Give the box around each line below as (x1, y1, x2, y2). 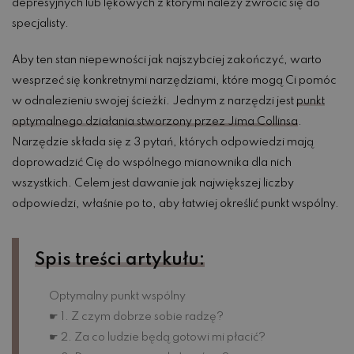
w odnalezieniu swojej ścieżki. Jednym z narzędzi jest (12, 95, 296, 107)
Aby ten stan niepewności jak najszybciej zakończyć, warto (12, 54, 322, 66)
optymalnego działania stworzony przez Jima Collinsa (12, 115, 298, 127)
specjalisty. (12, 17, 69, 29)
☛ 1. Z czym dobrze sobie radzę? (48, 311, 224, 322)
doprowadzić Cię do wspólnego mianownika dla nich (12, 156, 292, 168)
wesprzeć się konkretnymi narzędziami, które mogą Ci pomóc (12, 74, 337, 86)
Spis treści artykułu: (35, 250, 205, 269)
